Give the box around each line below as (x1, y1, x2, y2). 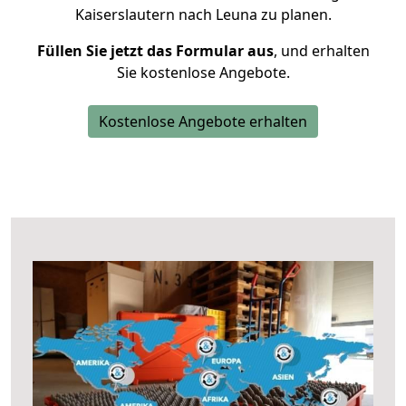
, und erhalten (273, 41, 370, 61)
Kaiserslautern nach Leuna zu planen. (74, 5, 332, 24)
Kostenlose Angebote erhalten (99, 111, 307, 131)
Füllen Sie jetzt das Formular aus (36, 41, 274, 61)
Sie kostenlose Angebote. (116, 63, 290, 82)
